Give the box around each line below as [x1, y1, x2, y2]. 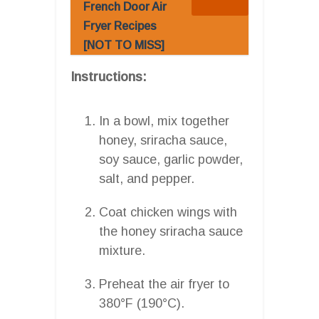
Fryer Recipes [83, 19, 157, 32]
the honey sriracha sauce [99, 224, 243, 239]
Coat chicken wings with [99, 204, 237, 219]
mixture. [99, 243, 145, 258]
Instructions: [70, 69, 147, 84]
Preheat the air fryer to [99, 276, 229, 291]
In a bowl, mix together [99, 113, 229, 128]
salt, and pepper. [99, 171, 194, 186]
